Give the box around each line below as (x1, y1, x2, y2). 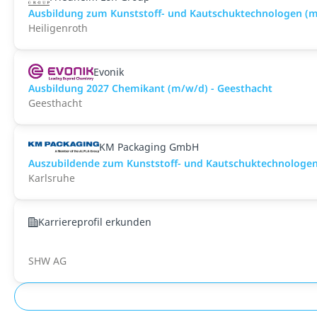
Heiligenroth (28, 21, 88, 35)
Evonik (93, 65, 125, 79)
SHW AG (28, 254, 67, 267)
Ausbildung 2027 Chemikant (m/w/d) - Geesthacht (28, 81, 272, 95)
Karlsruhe (28, 171, 75, 185)
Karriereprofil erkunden (38, 215, 151, 229)
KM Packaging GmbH (99, 140, 199, 154)
